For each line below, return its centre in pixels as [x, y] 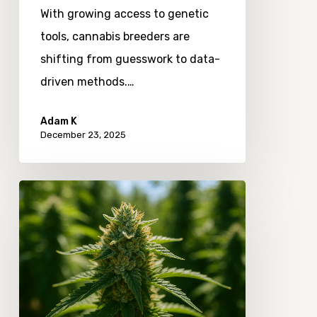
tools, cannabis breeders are [115, 36]
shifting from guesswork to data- [130, 59]
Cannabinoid [52, 304]
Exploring [43, 190]
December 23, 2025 [83, 134]
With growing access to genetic [124, 13]
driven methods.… [87, 81]
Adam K [58, 121]
